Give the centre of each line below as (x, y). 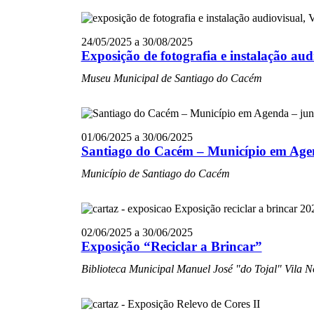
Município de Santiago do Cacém (155, 173)
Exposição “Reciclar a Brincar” (171, 246)
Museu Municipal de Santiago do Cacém (171, 78)
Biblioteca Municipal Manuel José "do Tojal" (183, 269)
